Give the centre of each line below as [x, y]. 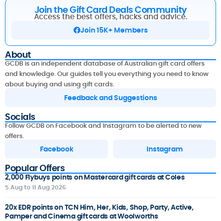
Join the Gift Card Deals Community [110, 10]
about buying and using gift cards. [60, 84]
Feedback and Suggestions [110, 97]
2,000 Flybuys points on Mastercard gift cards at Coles [95, 177]
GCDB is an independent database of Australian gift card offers [105, 64]
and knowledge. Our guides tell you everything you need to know [107, 74]
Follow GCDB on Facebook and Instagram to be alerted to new [103, 125]
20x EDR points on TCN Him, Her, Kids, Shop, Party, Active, [99, 207]
